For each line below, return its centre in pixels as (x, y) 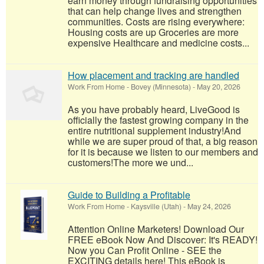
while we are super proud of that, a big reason (163, 141)
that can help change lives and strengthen (155, 11)
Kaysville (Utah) (156, 206)
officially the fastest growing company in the (158, 120)
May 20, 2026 (218, 86)
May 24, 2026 (208, 206)
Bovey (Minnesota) (161, 86)
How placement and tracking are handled (154, 75)
